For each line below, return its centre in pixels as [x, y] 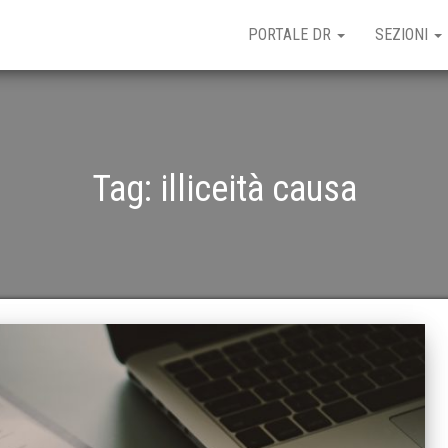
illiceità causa [258, 189]
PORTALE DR [291, 34]
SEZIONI [403, 34]
